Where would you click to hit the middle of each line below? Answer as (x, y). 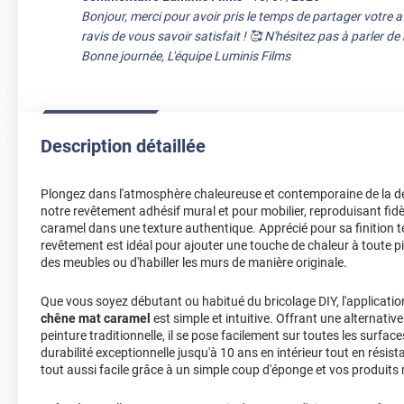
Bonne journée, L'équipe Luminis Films (185, 55)
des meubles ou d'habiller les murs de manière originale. (194, 263)
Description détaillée (123, 147)
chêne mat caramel (96, 319)
